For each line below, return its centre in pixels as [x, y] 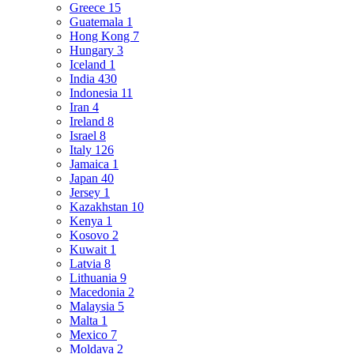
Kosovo [91, 235]
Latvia [87, 264]
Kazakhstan [100, 207]
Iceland [89, 64]
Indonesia [95, 93]
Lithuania [95, 278]
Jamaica [91, 164]
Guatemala [98, 22]
